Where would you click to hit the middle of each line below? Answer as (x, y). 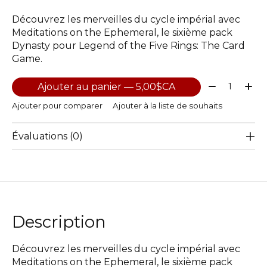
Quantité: (227, 83)
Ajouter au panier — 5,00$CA (155, 87)
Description (59, 222)
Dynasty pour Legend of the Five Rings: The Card (128, 46)
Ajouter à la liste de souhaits (167, 106)
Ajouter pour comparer (57, 106)
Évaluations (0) (47, 136)
